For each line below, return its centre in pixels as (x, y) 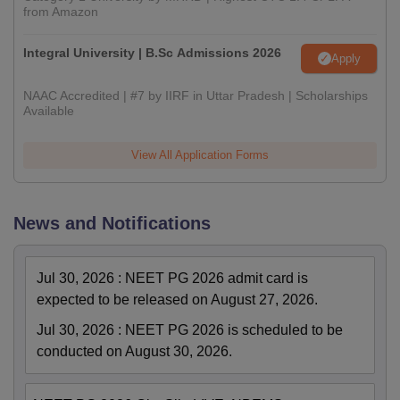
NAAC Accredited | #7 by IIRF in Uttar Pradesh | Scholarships (196, 96)
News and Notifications (112, 224)
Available (49, 111)
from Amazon (61, 12)
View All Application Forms (200, 155)
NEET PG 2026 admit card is (217, 279)
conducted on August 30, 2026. (134, 352)
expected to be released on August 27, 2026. (177, 300)
